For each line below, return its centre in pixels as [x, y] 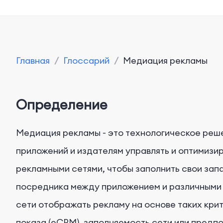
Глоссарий [86, 60]
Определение [62, 105]
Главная [33, 60]
